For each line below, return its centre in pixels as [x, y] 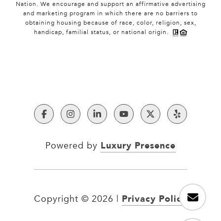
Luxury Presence [138, 145]
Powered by [73, 146]
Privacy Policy [154, 199]
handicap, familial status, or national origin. [104, 32]
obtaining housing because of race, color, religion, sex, [110, 23]
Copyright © [61, 199]
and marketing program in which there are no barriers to [110, 14]
